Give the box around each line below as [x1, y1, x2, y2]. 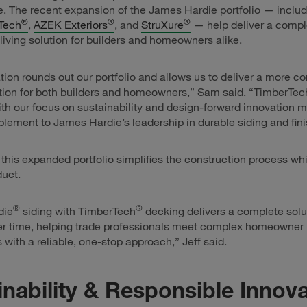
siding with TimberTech [20, 204, 136, 219]
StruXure [141, 18, 184, 32]
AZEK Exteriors [34, 18, 108, 32]
